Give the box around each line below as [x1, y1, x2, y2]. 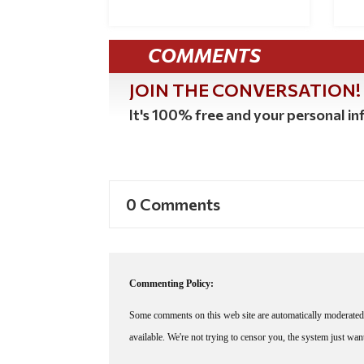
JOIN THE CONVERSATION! [129, 81, 362, 104]
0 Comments [126, 197, 221, 218]
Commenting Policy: [129, 281, 214, 292]
